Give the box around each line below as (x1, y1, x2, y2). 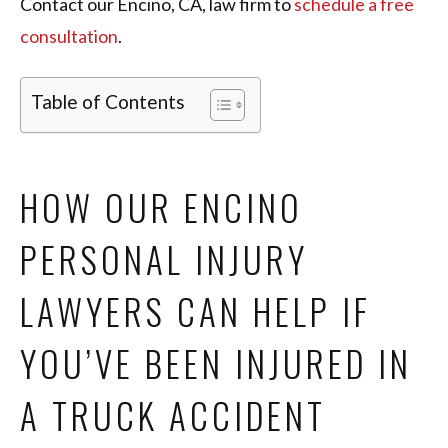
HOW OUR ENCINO (20, 181, 303, 234)
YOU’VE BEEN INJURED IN (20, 337, 412, 390)
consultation (20, 25, 118, 48)
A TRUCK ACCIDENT (20, 389, 337, 442)
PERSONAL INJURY (20, 233, 308, 286)
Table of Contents (31, 90, 185, 114)
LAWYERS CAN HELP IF (20, 285, 371, 338)
